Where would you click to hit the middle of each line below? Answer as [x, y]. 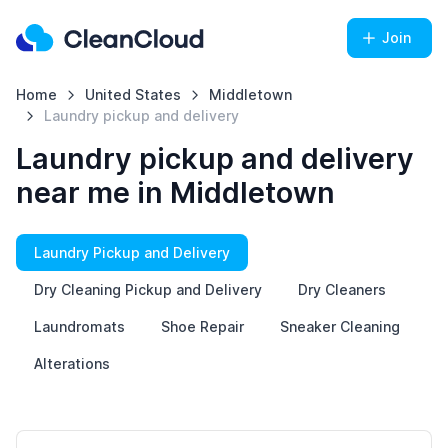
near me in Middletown [175, 192]
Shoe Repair [202, 326]
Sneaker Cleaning [340, 326]
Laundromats [79, 326]
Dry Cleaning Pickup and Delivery [148, 289]
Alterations [72, 363]
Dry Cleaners [342, 289]
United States [132, 94]
